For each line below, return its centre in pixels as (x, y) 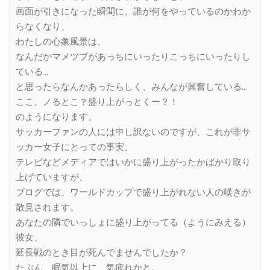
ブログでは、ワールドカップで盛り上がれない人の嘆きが (133, 192)
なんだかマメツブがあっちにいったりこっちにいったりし (133, 56)
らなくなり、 (43, 26)
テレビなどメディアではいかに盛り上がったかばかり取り (133, 162)
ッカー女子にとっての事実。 (74, 147)
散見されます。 (47, 207)
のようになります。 (56, 117)
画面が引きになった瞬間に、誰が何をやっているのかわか (133, 11)
